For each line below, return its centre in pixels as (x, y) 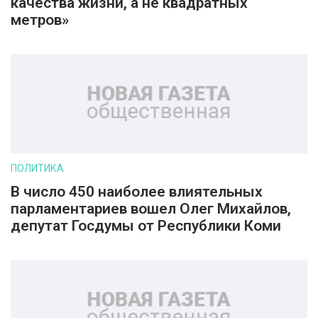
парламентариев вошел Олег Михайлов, (151, 209)
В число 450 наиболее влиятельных (137, 192)
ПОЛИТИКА (37, 168)
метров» (40, 20)
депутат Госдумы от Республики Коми (146, 226)
